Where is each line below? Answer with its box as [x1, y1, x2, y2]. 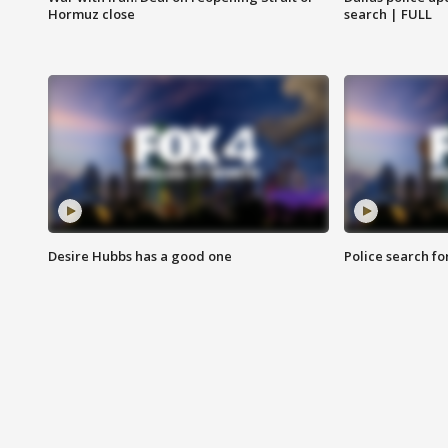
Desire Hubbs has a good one [48, 247, 232, 266]
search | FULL [343, 5, 432, 24]
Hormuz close [48, 5, 135, 24]
